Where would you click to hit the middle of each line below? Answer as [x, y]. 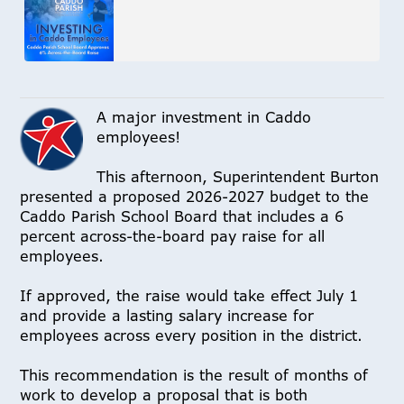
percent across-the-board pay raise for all [173, 236]
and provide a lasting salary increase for [167, 315]
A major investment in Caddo [204, 117]
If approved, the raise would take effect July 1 [189, 295]
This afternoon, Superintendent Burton [238, 176]
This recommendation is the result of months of [194, 375]
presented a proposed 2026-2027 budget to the [195, 196]
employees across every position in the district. [192, 335]
